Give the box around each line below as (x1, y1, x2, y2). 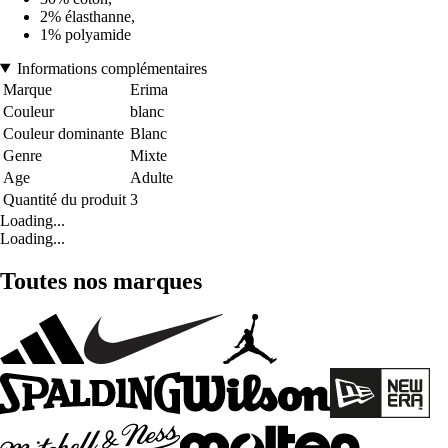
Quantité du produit (3, 190, 126, 208)
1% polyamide (40, 25, 131, 43)
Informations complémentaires (16, 59, 207, 77)
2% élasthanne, (40, 7, 135, 25)
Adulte (130, 168, 173, 186)
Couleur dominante (3, 124, 124, 142)
